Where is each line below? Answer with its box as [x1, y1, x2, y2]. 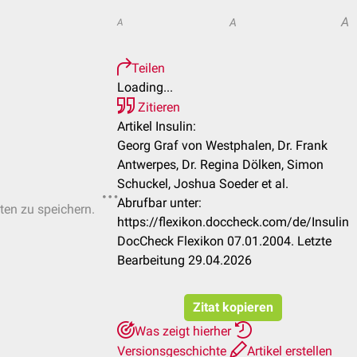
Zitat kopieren [193, 300, 273, 315]
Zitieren [135, 100, 180, 115]
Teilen [131, 61, 165, 76]
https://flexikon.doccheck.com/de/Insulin [117, 214, 349, 229]
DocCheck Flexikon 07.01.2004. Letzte [117, 233, 331, 249]
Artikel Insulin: [117, 119, 196, 134]
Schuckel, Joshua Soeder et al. [117, 176, 288, 191]
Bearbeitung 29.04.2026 [117, 253, 252, 268]
